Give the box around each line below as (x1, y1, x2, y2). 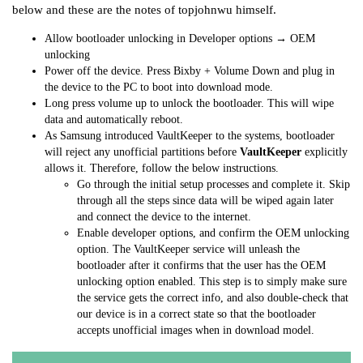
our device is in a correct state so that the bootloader (77, 307, 316, 320)
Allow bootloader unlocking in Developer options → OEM (45, 32, 315, 45)
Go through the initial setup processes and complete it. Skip (77, 177, 350, 190)
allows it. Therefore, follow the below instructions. (45, 161, 279, 174)
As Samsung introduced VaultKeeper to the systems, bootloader (45, 129, 335, 142)
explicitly (301, 145, 348, 158)
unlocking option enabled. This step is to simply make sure (77, 275, 347, 288)
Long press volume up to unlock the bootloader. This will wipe (45, 96, 334, 109)
